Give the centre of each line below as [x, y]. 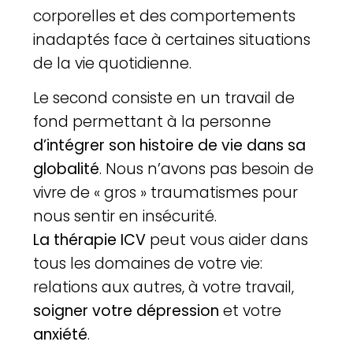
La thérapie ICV [90, 240]
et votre [251, 311]
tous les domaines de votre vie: [148, 264]
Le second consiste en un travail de [164, 98]
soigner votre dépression [126, 311]
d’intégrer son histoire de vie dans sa [170, 146]
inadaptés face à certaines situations [172, 39]
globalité [67, 169]
